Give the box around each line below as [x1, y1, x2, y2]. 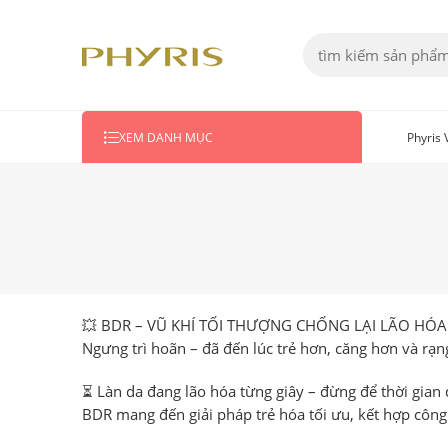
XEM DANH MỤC [119, 129, 213, 146]
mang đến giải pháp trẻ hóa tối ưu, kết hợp [112, 404, 414, 424]
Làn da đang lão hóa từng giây [97, 381, 304, 401]
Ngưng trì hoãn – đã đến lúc [82, 339, 277, 358]
